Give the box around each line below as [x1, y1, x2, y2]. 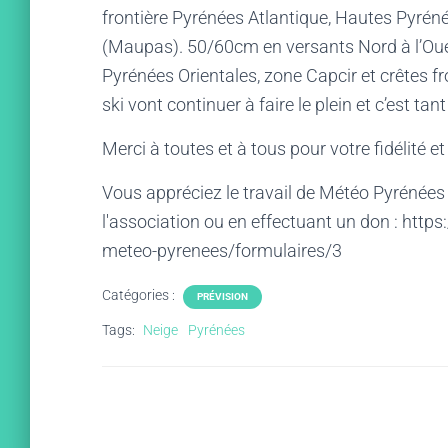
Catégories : [102, 287, 178, 303]
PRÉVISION [197, 291, 248, 302]
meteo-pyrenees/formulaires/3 [102, 240, 342, 261]
